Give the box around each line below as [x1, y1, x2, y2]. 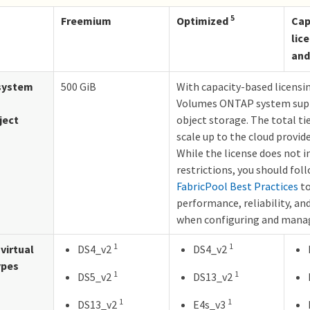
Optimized [176, 13, 230, 28]
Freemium [61, 13, 111, 28]
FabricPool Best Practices [176, 179, 298, 193]
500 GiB [61, 79, 96, 93]
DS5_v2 [77, 269, 113, 284]
